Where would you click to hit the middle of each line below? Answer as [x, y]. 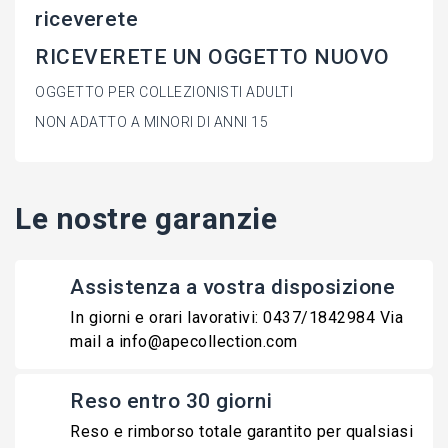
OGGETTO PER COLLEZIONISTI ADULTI [166, 92]
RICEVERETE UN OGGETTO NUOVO [215, 57]
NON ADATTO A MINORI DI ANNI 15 [151, 122]
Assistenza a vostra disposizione [232, 287]
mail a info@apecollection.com [184, 342]
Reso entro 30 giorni [171, 401]
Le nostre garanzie [146, 219]
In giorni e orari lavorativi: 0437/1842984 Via [236, 318]
